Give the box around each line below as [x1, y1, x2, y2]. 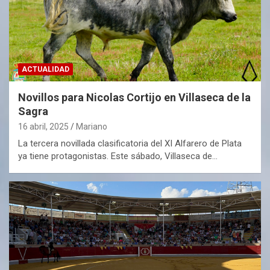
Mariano [76, 121, 107, 131]
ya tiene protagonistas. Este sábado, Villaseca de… [18, 150, 218, 162]
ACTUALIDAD [22, 64, 69, 74]
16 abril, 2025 [18, 121, 69, 131]
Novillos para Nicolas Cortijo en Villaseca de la [18, 90, 251, 104]
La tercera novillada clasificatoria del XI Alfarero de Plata [18, 137, 242, 149]
